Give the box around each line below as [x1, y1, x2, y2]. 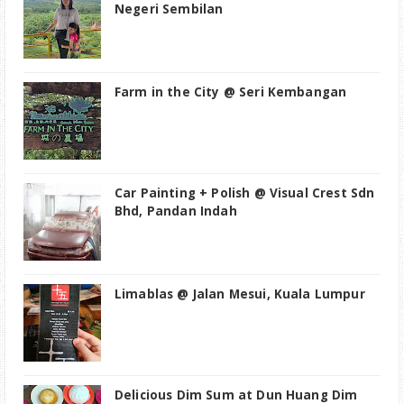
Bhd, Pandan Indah [115, 203, 237, 220]
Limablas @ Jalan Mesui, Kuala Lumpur [115, 286, 365, 303]
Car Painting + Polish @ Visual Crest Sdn [115, 185, 375, 202]
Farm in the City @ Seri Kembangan [115, 84, 347, 101]
